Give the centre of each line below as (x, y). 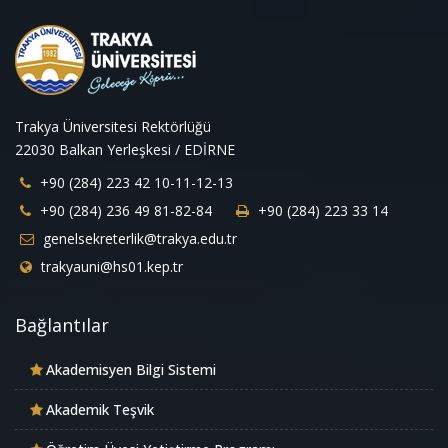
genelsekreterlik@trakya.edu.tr (138, 239)
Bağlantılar (62, 325)
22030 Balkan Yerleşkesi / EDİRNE (125, 150)
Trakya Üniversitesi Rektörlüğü (113, 127)
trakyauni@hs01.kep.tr (110, 267)
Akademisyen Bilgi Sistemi (131, 370)
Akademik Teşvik (100, 410)
